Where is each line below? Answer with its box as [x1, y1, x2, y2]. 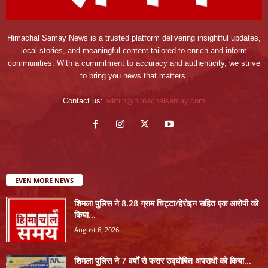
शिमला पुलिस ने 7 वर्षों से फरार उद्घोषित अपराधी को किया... [74, 255, 251, 267]
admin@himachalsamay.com [105, 96, 205, 106]
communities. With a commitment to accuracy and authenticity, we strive [8, 59, 260, 68]
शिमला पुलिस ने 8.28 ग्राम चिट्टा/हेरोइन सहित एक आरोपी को [74, 197, 258, 209]
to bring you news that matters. [80, 71, 188, 81]
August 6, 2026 [74, 225, 119, 234]
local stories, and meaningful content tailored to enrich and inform [21, 46, 247, 56]
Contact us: [63, 96, 105, 106]
